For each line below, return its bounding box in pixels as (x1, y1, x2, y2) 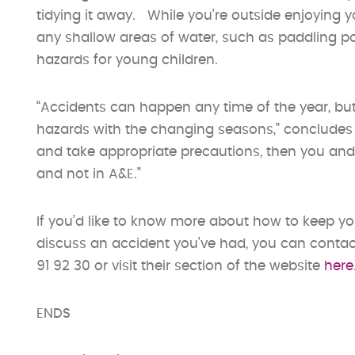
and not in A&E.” (36, 168, 141, 181)
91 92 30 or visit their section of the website (36, 260, 324, 273)
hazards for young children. (36, 54, 218, 67)
